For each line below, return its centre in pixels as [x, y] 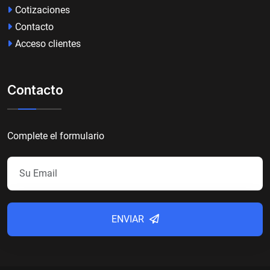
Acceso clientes [48, 43]
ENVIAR [129, 219]
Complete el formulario [56, 136]
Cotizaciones [42, 10]
